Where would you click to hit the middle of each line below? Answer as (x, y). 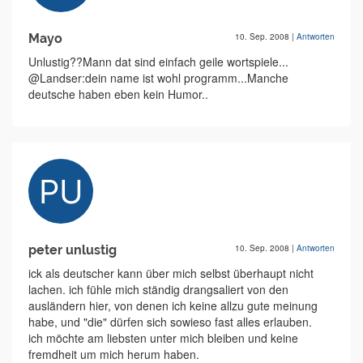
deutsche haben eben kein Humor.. (118, 94)
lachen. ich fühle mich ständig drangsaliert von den (158, 290)
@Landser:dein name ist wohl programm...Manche (158, 78)
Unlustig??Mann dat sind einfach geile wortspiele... (158, 62)
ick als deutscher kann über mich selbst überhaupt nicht (171, 273)
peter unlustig (73, 250)
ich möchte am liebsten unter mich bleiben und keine (163, 338)
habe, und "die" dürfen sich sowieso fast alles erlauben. (170, 322)
